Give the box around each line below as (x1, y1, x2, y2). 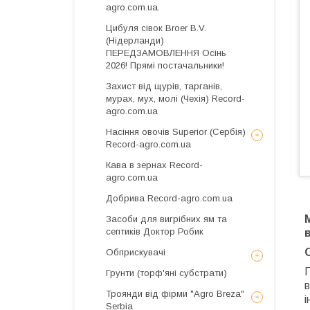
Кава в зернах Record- (106, 160, 203, 170)
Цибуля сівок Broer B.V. (106, 23, 206, 33)
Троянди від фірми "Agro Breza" (106, 289, 244, 299)
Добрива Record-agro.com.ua (106, 193, 232, 203)
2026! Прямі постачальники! (106, 60, 224, 71)
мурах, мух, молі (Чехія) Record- (106, 93, 245, 104)
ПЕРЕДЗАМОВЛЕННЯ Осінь (106, 48, 226, 58)
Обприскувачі (106, 247, 165, 257)
